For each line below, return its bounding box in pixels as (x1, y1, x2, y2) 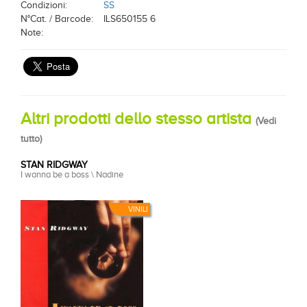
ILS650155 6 (103, 14, 156, 24)
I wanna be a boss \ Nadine (21, 169, 123, 180)
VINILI (128, 205, 148, 213)
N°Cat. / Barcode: (21, 14, 93, 24)
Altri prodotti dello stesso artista (21, 110, 256, 127)
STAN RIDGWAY (21, 160, 88, 170)
